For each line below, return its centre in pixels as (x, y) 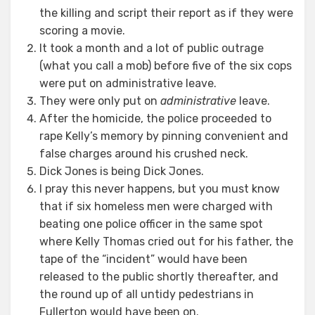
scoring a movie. (82, 31)
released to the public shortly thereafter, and (159, 277)
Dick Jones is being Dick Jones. (122, 171)
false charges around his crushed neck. (144, 154)
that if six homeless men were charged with (156, 206)
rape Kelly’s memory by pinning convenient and (164, 136)
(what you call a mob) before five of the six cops (166, 66)
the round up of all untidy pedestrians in (147, 294)
